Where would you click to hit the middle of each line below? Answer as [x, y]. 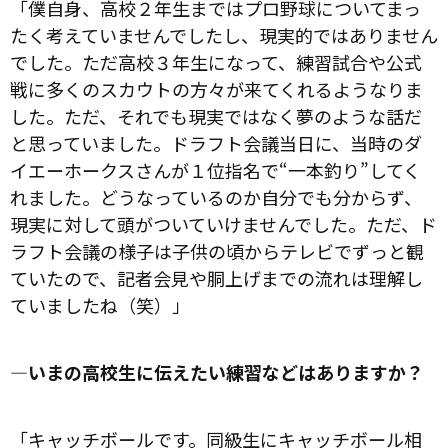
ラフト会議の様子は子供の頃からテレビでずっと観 [217, 250]
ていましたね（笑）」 [100, 304]
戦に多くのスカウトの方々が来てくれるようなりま [216, 88]
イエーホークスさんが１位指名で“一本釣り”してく [215, 169]
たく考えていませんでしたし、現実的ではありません [224, 34]
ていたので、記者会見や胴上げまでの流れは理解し [216, 277]
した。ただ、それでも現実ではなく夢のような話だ [216, 115]
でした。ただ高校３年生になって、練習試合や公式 [216, 61]
